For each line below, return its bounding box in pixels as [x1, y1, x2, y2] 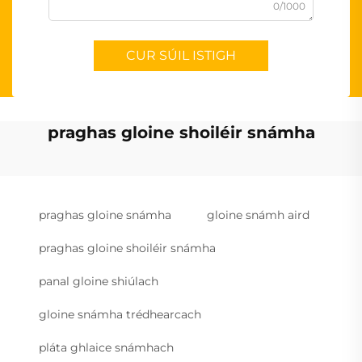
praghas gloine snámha [39, 208, 171, 223]
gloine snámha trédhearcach [39, 307, 201, 322]
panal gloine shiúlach [39, 274, 158, 289]
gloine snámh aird [207, 208, 309, 223]
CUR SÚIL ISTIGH [126, 48, 236, 64]
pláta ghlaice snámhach [39, 340, 174, 356]
